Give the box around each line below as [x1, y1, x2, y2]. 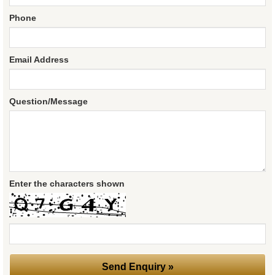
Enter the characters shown [9, 179, 125, 189]
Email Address [9, 55, 69, 65]
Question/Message [9, 96, 88, 107]
